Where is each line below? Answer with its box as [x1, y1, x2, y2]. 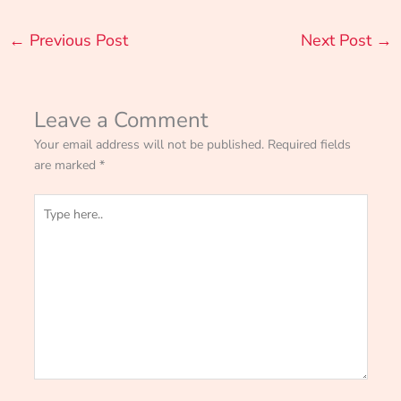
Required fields [267, 135, 351, 153]
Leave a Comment [33, 105, 208, 135]
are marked [33, 156, 99, 174]
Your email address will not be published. [33, 135, 264, 153]
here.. [32, 215, 63, 233]
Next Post [301, 29, 377, 51]
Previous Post [24, 29, 128, 51]
